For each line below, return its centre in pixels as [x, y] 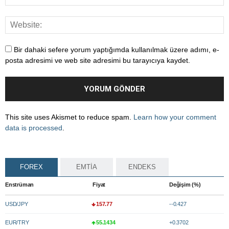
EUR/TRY [17, 223]
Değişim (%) [185, 185]
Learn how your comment [175, 117]
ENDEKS [142, 167]
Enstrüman [20, 185]
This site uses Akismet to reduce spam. [69, 117]
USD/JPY [17, 204]
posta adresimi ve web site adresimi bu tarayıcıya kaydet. [98, 61]
